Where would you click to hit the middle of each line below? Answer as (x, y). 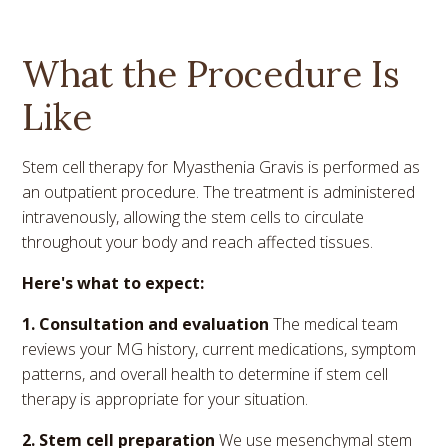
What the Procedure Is (211, 73)
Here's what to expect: (113, 282)
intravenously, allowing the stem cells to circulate (193, 216)
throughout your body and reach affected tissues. (198, 241)
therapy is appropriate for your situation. (165, 398)
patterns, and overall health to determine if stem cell (205, 373)
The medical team (336, 323)
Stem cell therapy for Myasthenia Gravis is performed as (221, 166)
